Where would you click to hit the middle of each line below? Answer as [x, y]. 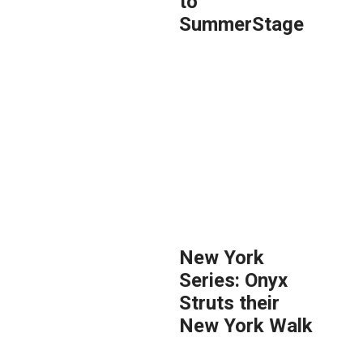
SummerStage [242, 24]
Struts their [230, 303]
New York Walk [246, 326]
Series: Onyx [234, 280]
